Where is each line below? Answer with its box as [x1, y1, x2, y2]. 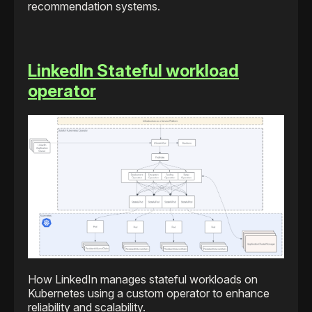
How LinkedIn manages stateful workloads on [28, 272, 258, 286]
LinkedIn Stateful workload [28, 61, 239, 81]
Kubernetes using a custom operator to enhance [28, 286, 270, 300]
